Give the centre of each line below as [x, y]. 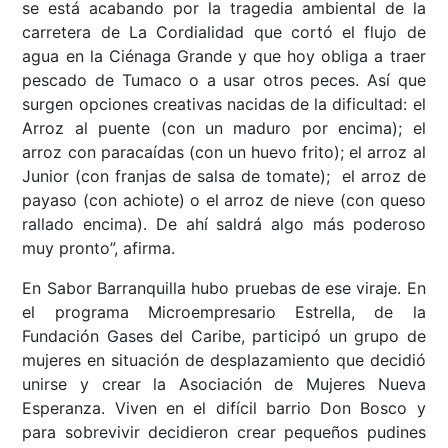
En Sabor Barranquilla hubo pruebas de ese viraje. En [224, 288]
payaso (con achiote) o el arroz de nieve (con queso [224, 200]
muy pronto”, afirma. [99, 248]
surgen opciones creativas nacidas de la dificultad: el [224, 104]
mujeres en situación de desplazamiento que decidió [224, 360]
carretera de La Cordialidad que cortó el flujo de [224, 32]
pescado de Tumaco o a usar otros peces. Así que [224, 80]
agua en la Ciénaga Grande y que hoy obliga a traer [224, 56]
